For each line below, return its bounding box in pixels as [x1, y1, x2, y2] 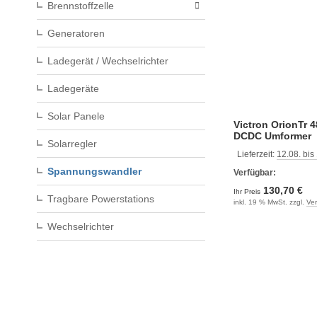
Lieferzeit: [237, 149, 277, 159]
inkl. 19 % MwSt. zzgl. [234, 197, 306, 206]
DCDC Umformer [234, 129, 311, 142]
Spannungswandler [47, 166, 142, 177]
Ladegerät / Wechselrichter [47, 55, 168, 67]
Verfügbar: [234, 167, 276, 178]
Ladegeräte [47, 83, 99, 94]
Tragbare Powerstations [47, 193, 154, 204]
